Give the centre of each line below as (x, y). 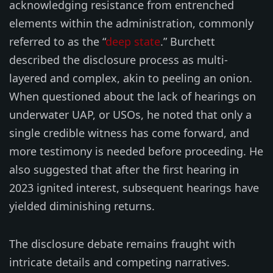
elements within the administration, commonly (131, 23)
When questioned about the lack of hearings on (133, 96)
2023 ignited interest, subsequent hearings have (134, 187)
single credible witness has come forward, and (129, 133)
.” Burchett (188, 41)
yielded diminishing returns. (82, 206)
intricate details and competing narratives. (119, 262)
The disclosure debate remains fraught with (122, 243)
